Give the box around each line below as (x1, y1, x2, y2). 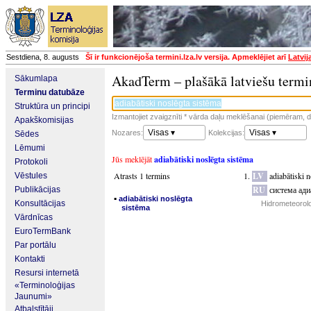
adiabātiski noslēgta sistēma (154, 153, 253, 165)
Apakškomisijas (15, 115, 74, 125)
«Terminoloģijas (15, 280, 75, 290)
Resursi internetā (15, 268, 79, 278)
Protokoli (15, 157, 48, 167)
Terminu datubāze (15, 87, 85, 97)
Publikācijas (15, 185, 60, 194)
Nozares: (112, 128, 143, 137)
